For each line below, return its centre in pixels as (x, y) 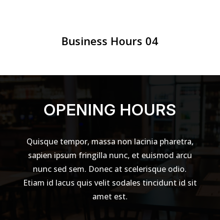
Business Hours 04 (110, 41)
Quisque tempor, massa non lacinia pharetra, (110, 141)
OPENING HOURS (110, 110)
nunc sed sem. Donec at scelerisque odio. (110, 169)
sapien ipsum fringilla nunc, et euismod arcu (110, 155)
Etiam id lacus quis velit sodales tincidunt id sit (110, 183)
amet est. (110, 196)
